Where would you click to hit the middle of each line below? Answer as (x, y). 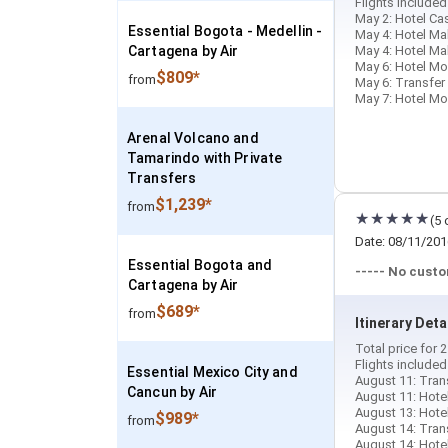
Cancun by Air (172, 392)
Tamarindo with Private (205, 158)
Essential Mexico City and (212, 372)
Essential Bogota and (200, 265)
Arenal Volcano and (193, 138)
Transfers (162, 178)
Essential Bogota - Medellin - (225, 31)
